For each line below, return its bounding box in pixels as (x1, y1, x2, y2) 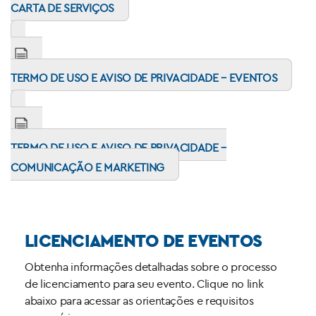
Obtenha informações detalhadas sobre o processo (25, 259, 277, 274)
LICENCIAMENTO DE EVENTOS (25, 229, 262, 252)
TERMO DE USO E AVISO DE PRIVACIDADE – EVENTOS (11, 71, 278, 85)
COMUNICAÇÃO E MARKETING (11, 160, 164, 175)
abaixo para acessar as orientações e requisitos (25, 293, 254, 308)
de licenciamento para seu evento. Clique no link (25, 276, 264, 291)
